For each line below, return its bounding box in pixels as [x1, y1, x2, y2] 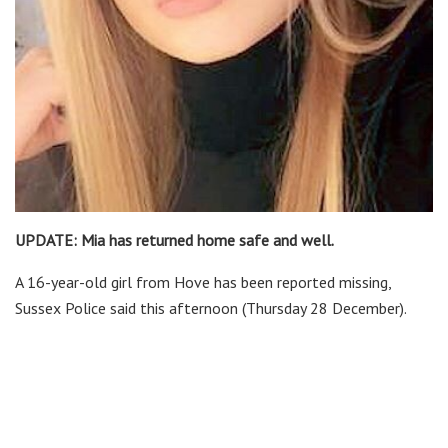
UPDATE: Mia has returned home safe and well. [15, 229, 334, 250]
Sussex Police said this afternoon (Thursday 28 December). [15, 297, 407, 318]
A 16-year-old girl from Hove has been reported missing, [15, 271, 391, 292]
